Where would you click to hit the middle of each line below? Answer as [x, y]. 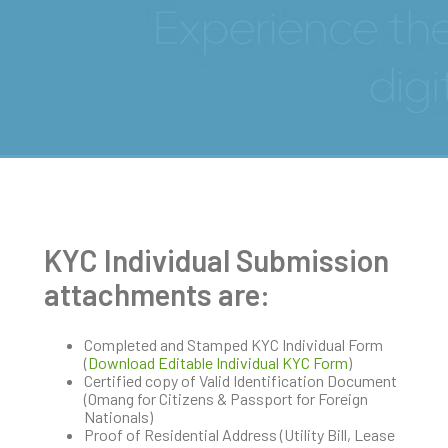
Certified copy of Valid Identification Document [240, 380]
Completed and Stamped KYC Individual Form [233, 344]
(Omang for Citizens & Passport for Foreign [226, 398]
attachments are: [157, 293]
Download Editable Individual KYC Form [218, 362]
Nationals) [118, 416]
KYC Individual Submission [216, 259]
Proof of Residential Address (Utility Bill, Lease [239, 434]
